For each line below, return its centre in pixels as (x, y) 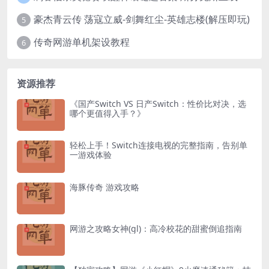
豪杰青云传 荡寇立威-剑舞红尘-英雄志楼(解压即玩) (141, 20)
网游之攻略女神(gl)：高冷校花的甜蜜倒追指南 (156, 228)
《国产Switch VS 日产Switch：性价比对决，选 (158, 103)
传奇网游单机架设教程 (81, 42)
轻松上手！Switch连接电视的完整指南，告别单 (159, 145)
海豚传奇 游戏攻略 (104, 187)
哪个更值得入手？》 (107, 113)
